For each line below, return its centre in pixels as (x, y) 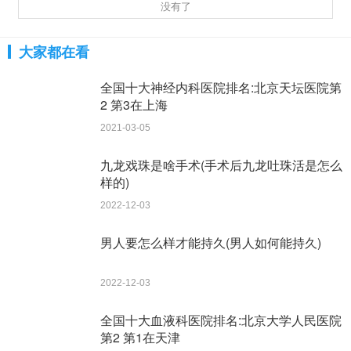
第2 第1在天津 (140, 337)
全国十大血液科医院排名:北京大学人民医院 (221, 320)
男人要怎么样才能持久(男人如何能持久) (211, 242)
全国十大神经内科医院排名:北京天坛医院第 (221, 87)
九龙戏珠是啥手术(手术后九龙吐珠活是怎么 (221, 165)
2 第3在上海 (134, 105)
